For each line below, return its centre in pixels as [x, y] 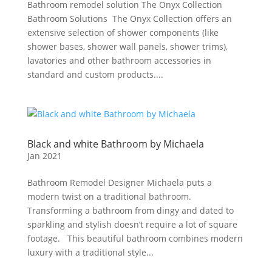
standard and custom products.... [95, 74]
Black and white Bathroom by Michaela [115, 144]
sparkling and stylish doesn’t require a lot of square [132, 224]
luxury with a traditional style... [90, 252]
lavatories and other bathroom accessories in [119, 60]
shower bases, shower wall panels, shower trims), [127, 46]
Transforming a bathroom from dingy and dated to [130, 210]
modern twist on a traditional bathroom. [110, 196]
